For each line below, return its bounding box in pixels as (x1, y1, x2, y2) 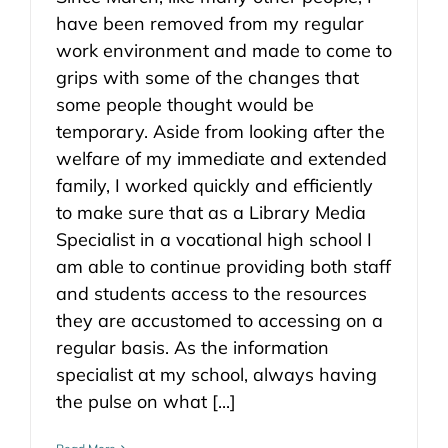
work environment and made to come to (56, 39, 392, 63)
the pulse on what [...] (56, 390, 236, 414)
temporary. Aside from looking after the (56, 120, 385, 144)
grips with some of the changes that (56, 66, 359, 90)
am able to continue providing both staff (56, 255, 391, 279)
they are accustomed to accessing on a (56, 309, 383, 333)
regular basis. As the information (56, 336, 329, 360)
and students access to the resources (56, 282, 367, 306)
